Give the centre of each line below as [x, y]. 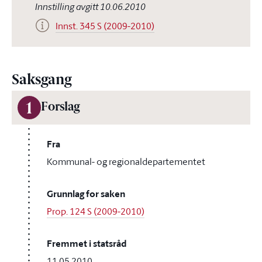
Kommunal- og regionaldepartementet [126, 161]
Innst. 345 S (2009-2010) [105, 26]
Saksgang [42, 81]
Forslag [60, 108]
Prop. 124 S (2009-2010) [96, 211]
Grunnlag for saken [86, 194]
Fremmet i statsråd [87, 244]
